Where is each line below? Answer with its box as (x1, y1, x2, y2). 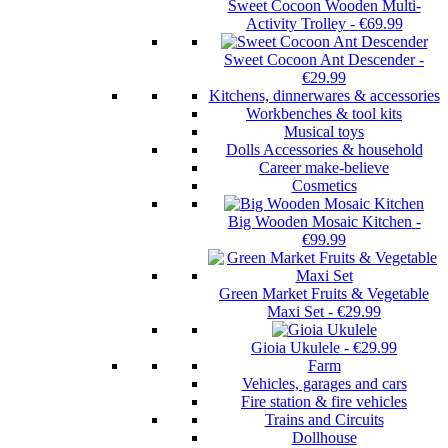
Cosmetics (291, 177, 357, 195)
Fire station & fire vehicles (241, 393, 407, 411)
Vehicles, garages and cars (241, 375, 407, 393)
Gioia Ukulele (251, 339, 340, 357)
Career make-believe (259, 159, 389, 177)
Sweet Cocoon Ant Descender (224, 51, 415, 69)
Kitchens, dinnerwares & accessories (208, 87, 440, 105)
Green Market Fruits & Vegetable (219, 285, 429, 303)
